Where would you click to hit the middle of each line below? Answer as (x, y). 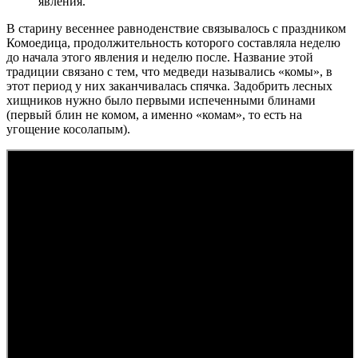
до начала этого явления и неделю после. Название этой (160, 58)
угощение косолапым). (68, 129)
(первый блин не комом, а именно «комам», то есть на (154, 115)
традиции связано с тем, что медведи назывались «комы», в (169, 72)
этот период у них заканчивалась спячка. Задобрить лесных (169, 86)
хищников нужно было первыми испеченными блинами (161, 101)
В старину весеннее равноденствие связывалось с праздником (176, 29)
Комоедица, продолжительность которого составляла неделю (173, 43)
